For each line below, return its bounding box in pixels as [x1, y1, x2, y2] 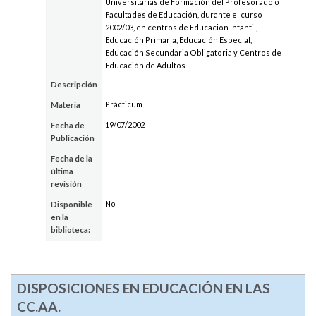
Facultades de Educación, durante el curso [104, 10, 262, 20]
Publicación [51, 133, 95, 143]
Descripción [51, 80, 98, 90]
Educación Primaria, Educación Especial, [104, 35, 252, 45]
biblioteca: [51, 225, 91, 235]
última [51, 166, 74, 176]
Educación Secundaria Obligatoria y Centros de [104, 48, 281, 58]
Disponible [51, 200, 93, 209]
